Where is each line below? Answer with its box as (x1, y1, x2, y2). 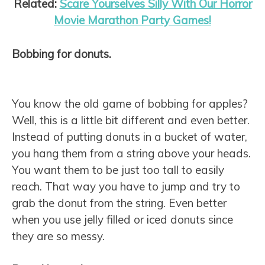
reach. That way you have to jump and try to (12, 179, 240, 193)
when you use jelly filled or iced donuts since (12, 212, 233, 227)
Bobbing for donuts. (12, 46, 111, 61)
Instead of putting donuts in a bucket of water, (12, 129, 247, 144)
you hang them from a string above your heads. (12, 146, 251, 160)
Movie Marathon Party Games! (54, 13, 211, 28)
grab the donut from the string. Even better (12, 195, 227, 210)
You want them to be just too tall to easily (12, 162, 224, 177)
